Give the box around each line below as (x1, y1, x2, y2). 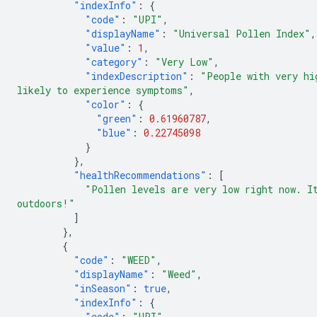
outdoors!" (17, 197, 75, 210)
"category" (85, 55, 143, 69)
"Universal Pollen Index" (173, 27, 311, 40)
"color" (85, 98, 126, 111)
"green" (96, 112, 137, 125)
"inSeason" (74, 282, 132, 295)
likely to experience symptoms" (17, 83, 189, 97)
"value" (85, 41, 126, 54)
